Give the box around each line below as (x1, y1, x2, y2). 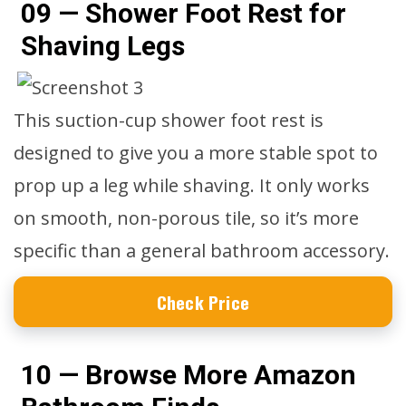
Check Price (156, 289, 250, 314)
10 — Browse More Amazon (21, 359, 356, 391)
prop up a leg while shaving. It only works (14, 173, 370, 198)
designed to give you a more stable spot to (14, 140, 378, 165)
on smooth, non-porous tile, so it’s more (14, 206, 359, 230)
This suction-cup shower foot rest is (14, 108, 324, 132)
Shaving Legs (21, 30, 185, 62)
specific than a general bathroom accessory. (14, 238, 390, 263)
